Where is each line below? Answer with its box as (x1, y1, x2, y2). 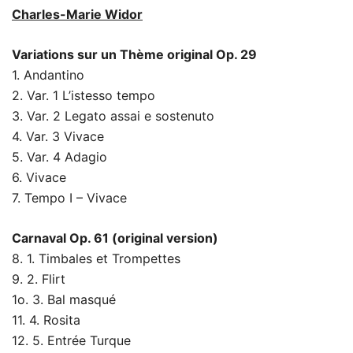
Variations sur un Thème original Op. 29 (12, 46, 257, 62)
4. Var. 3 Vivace (12, 128, 104, 144)
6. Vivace (12, 169, 66, 185)
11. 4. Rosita (12, 311, 80, 328)
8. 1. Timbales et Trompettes (12, 250, 180, 266)
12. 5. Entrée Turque (12, 332, 131, 348)
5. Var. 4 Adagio (12, 148, 107, 165)
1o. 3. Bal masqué (12, 291, 116, 307)
